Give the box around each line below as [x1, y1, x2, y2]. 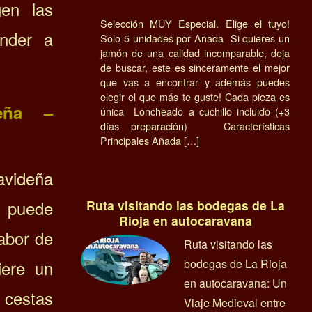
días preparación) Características [100, 118, 290, 133]
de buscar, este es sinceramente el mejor [100, 59, 290, 75]
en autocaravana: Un [184, 274, 287, 291]
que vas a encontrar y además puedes [100, 74, 290, 89]
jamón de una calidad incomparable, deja [100, 45, 290, 60]
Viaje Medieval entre [184, 294, 286, 311]
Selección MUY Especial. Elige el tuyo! [100, 15, 290, 31]
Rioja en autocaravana [118, 211, 252, 229]
